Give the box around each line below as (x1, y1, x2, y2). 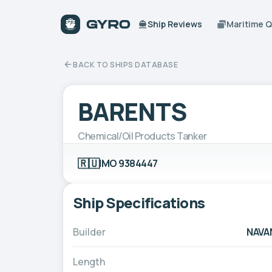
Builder (73, 225, 106, 239)
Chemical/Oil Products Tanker (78, 129, 207, 143)
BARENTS (78, 94, 186, 128)
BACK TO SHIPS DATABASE (73, 59, 178, 70)
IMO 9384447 (99, 156, 158, 170)
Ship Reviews (148, 18, 203, 30)
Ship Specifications (73, 192, 205, 212)
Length (73, 254, 105, 268)
